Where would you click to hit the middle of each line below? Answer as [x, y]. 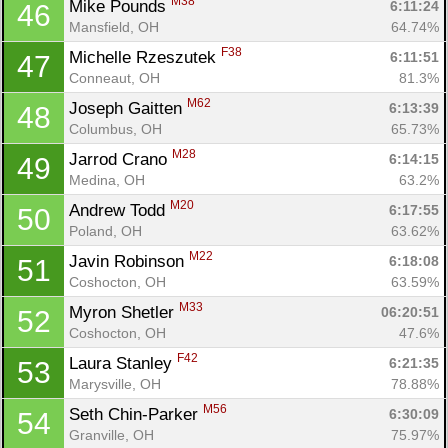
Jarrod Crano [120, 159]
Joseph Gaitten [128, 108]
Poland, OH [105, 230]
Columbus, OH [115, 128]
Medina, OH [107, 179]
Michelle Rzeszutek [145, 57]
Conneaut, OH [114, 77]
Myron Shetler [124, 312]
